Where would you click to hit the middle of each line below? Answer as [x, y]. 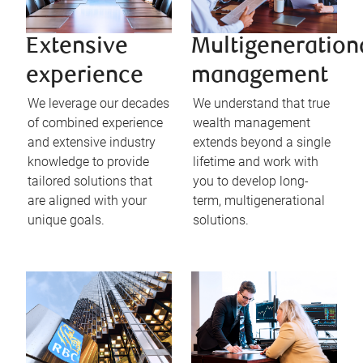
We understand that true [261, 104]
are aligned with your [87, 201]
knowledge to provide [88, 162]
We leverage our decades [98, 104]
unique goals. [66, 220]
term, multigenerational [259, 201]
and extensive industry [92, 143]
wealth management [252, 123]
